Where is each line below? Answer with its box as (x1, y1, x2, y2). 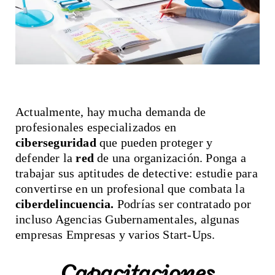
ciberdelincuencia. (15, 197, 114, 211)
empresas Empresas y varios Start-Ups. (15, 228, 215, 241)
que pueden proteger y (96, 136, 213, 149)
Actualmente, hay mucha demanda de (15, 105, 206, 118)
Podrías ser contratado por (114, 197, 252, 211)
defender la (15, 151, 73, 165)
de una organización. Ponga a (94, 151, 246, 165)
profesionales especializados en (15, 120, 177, 134)
